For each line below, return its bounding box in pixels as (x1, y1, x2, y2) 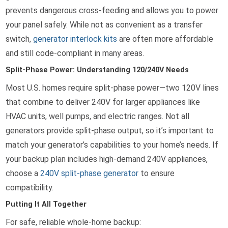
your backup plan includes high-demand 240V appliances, (6, 154, 208, 164)
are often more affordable (117, 34, 214, 44)
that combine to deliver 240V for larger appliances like (6, 97, 201, 107)
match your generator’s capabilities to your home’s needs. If (6, 140, 219, 150)
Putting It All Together (6, 200, 87, 209)
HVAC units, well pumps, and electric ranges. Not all (6, 111, 190, 122)
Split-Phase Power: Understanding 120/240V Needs (6, 66, 189, 75)
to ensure (138, 168, 175, 179)
